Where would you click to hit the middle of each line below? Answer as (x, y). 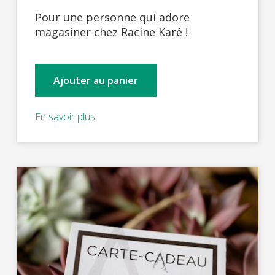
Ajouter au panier (95, 80)
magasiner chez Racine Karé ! (111, 32)
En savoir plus (65, 116)
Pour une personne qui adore (112, 17)
